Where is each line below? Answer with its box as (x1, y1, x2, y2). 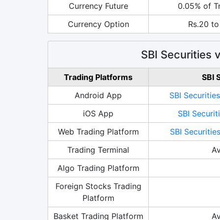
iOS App (83, 108, 113, 118)
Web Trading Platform (57, 126, 139, 137)
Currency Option (67, 19, 129, 29)
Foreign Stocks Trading (55, 181, 141, 191)
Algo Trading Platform (57, 163, 139, 173)
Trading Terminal (67, 144, 129, 155)
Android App (75, 90, 122, 100)
